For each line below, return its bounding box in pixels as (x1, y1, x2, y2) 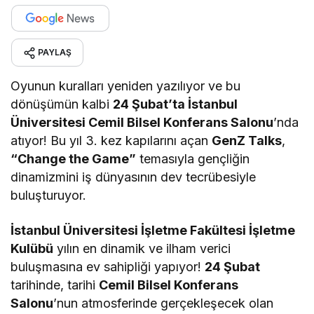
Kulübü (11, 240, 53, 256)
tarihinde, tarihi (11, 277, 100, 292)
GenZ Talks (212, 132, 282, 148)
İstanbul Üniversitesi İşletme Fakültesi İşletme (11, 222, 296, 238)
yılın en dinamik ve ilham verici (53, 240, 231, 256)
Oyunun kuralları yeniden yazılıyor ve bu (11, 78, 241, 93)
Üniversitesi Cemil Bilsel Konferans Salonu (11, 114, 274, 130)
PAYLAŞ (38, 46, 71, 57)
